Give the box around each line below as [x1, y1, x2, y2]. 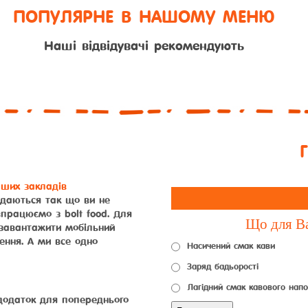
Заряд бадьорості [187, 262, 258, 272]
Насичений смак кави [187, 241, 275, 251]
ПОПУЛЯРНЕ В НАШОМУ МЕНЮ [13, 8, 274, 27]
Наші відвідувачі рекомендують [43, 38, 244, 54]
